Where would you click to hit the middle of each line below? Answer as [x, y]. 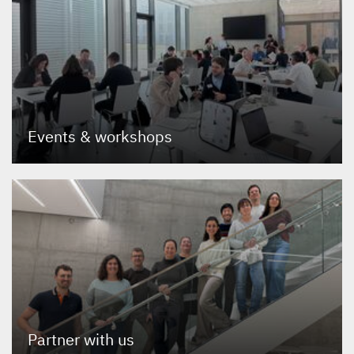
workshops [132, 137]
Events [54, 137]
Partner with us [81, 339]
